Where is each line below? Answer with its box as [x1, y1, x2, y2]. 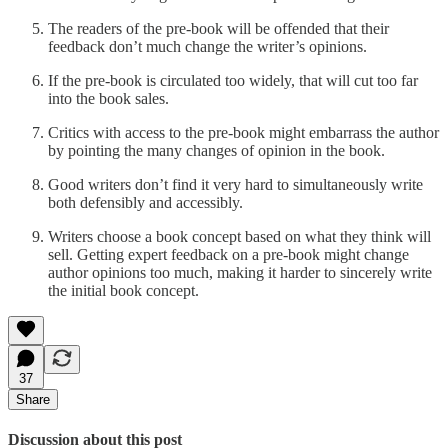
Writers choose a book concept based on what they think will [48, 227, 431, 245]
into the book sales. [48, 89, 169, 107]
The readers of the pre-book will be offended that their [48, 19, 389, 37]
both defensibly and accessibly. [48, 193, 243, 211]
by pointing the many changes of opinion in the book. [48, 141, 385, 159]
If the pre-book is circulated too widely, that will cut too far [48, 71, 418, 89]
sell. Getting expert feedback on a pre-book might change [48, 245, 409, 263]
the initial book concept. [48, 281, 199, 299]
